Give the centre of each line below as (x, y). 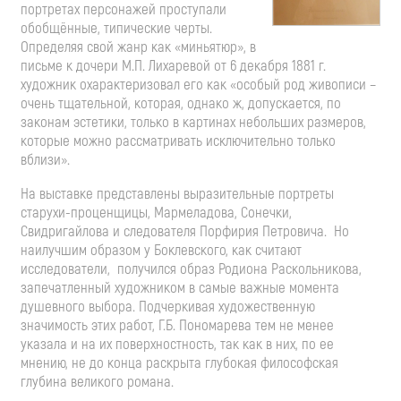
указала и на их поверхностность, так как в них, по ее (177, 344)
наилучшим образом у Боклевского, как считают (161, 250)
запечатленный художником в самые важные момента (180, 287)
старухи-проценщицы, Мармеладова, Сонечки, (156, 212)
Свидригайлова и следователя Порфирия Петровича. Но (185, 231)
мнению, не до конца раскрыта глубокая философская (179, 363)
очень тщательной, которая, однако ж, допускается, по (181, 103)
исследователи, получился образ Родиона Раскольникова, (191, 269)
